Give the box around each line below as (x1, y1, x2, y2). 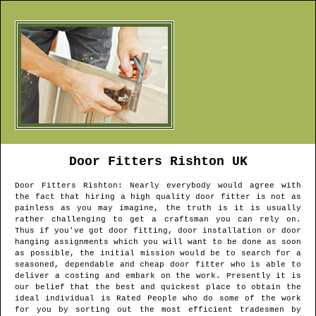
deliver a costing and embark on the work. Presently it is (15, 272, 301, 281)
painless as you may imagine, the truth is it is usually (15, 204, 301, 213)
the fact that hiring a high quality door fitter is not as (15, 193, 301, 202)
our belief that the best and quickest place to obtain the (15, 283, 301, 292)
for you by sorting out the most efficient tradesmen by (15, 305, 301, 315)
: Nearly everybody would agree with (118, 181, 301, 190)
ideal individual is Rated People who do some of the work (15, 294, 301, 303)
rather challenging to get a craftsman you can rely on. (15, 215, 301, 224)
